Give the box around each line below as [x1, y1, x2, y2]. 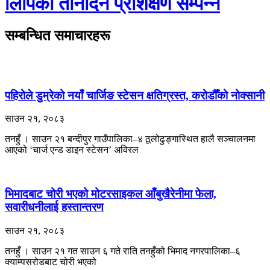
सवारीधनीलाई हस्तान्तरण [5, 201, 104, 214]
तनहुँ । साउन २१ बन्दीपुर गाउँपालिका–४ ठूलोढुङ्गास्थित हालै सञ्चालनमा [5, 134, 256, 145]
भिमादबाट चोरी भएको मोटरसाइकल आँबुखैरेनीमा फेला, [5, 187, 216, 201]
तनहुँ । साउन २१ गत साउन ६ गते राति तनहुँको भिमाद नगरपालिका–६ [5, 245, 240, 256]
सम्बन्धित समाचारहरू [5, 28, 110, 44]
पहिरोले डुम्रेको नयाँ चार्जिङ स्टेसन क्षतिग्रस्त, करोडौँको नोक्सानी [5, 89, 265, 102]
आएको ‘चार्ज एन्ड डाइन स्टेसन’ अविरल [5, 145, 139, 155]
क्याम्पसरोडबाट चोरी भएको [5, 256, 96, 267]
